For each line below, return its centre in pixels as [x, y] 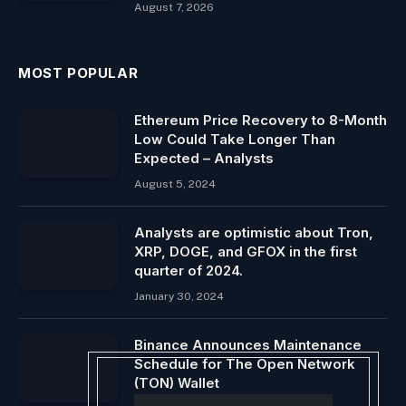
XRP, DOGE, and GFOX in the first [246, 251]
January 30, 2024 [179, 296]
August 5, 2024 [175, 184]
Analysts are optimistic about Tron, [254, 232]
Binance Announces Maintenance [248, 344]
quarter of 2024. [188, 270]
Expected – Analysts [204, 158]
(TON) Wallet [177, 382]
